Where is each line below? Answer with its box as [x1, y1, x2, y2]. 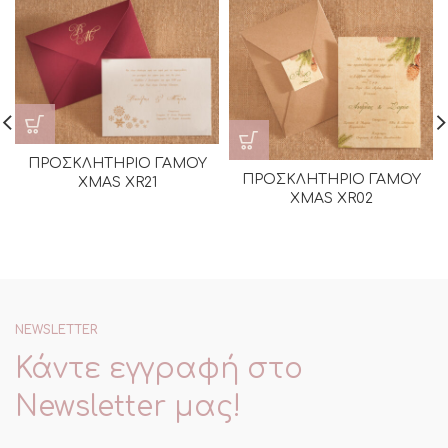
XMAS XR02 [289, 190, 373, 206]
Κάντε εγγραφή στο [15, 353, 303, 386]
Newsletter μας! [15, 391, 241, 424]
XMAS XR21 [77, 174, 157, 190]
